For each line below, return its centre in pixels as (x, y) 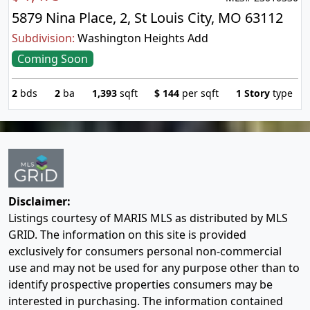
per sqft (199, 93)
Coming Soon (53, 58)
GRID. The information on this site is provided (127, 234)
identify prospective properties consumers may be (140, 284)
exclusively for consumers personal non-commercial (145, 251)
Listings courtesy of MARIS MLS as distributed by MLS (148, 218)
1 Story (253, 93)
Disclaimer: (39, 201)
